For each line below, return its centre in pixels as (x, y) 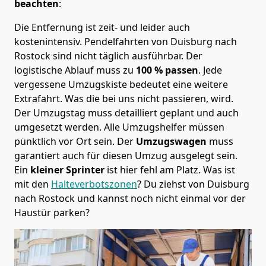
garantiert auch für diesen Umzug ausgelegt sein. (126, 155)
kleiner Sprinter (66, 170)
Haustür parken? (52, 212)
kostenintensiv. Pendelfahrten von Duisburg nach (126, 41)
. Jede (210, 70)
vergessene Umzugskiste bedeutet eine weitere (121, 84)
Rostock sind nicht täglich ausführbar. (100, 56)
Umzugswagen (172, 141)
